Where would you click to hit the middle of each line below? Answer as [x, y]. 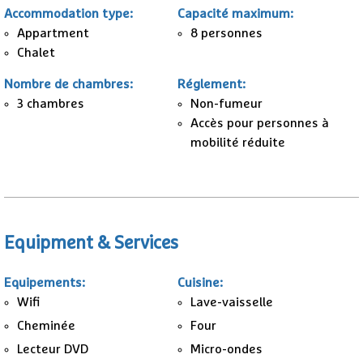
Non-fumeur [226, 103]
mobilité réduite [238, 142]
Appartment [53, 33]
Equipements [43, 282]
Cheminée [46, 325]
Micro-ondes [226, 349]
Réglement [210, 84]
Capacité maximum [234, 13]
